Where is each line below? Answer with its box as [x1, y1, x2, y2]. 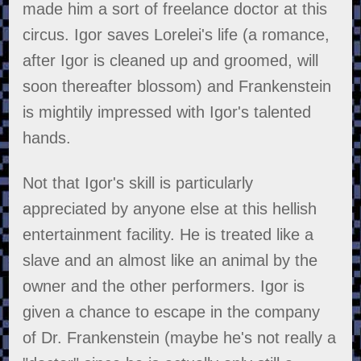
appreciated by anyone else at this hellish [23, 200, 317, 218]
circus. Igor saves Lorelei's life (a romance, [23, 26, 330, 44]
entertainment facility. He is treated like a [23, 226, 314, 244]
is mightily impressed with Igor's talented [23, 103, 312, 122]
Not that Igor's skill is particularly [23, 174, 254, 193]
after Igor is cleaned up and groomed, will [23, 52, 319, 70]
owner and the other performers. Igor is [23, 277, 305, 296]
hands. [23, 129, 72, 147]
